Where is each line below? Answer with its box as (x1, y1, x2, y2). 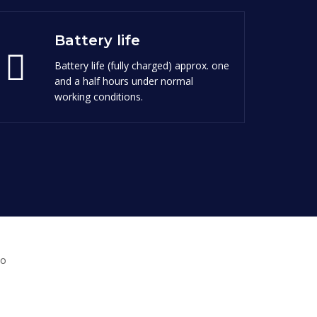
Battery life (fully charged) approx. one (54, 58, 229, 72)
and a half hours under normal (54, 74, 193, 88)
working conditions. (54, 89, 143, 103)
